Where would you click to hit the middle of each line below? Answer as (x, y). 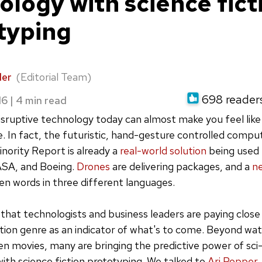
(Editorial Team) (54, 77)
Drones (93, 166)
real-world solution (162, 150)
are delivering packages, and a (181, 166)
